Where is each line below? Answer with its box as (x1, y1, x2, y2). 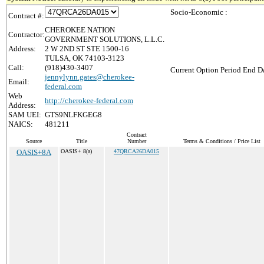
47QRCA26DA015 (114, 148, 159, 154)
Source (26, 138, 42, 144)
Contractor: (8, 30, 45, 39)
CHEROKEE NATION (45, 25, 115, 34)
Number (127, 138, 146, 144)
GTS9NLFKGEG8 (45, 110, 102, 119)
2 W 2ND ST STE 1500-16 (45, 44, 129, 53)
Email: (8, 77, 29, 86)
